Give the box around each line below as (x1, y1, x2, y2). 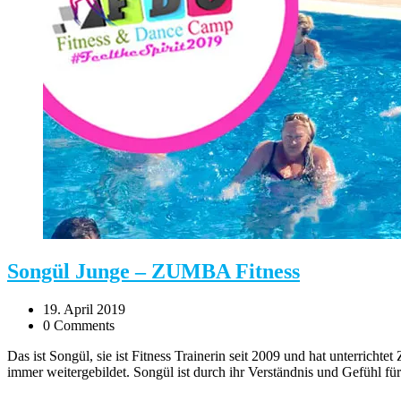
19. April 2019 (43, 302, 125, 318)
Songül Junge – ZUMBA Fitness (7, 260, 300, 284)
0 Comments (43, 318, 115, 334)
